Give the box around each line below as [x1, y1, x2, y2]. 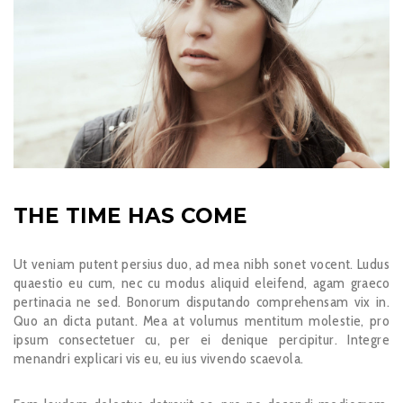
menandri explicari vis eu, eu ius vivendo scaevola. [13, 350, 304, 368]
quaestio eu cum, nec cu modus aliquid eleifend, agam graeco [13, 274, 390, 292]
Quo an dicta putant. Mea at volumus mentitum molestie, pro [13, 312, 390, 330]
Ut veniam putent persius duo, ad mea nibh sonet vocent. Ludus [13, 255, 390, 273]
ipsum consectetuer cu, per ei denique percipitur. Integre [13, 331, 390, 349]
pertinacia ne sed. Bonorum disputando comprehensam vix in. [13, 293, 390, 311]
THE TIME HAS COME [13, 203, 247, 229]
